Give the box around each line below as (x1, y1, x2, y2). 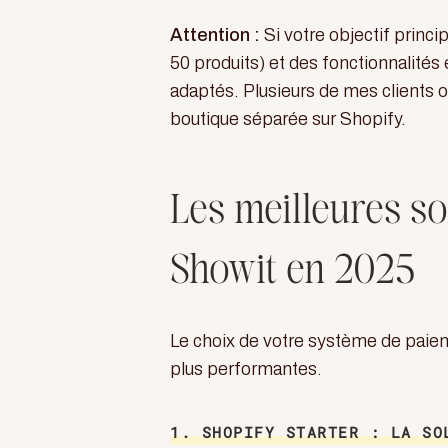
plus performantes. (170, 359, 322, 379)
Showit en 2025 (170, 253, 416, 292)
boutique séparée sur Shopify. (170, 109, 406, 129)
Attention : (170, 25, 260, 45)
